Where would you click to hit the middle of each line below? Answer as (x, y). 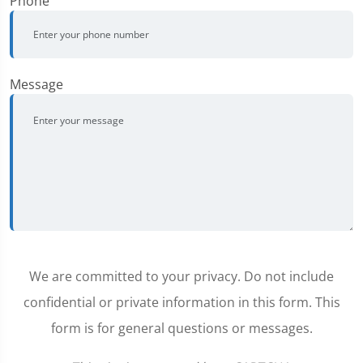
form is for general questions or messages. (181, 328)
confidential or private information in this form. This (181, 302)
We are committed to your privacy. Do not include (181, 276)
